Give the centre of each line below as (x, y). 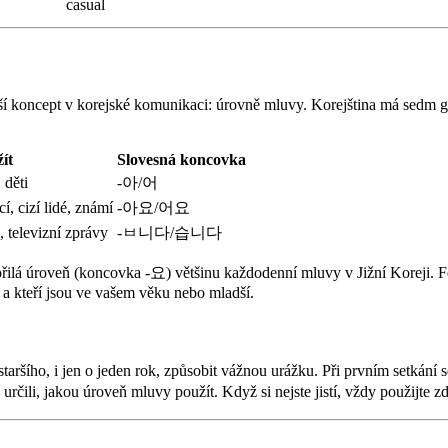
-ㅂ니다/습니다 (169, 233)
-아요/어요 (153, 208)
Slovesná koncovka (181, 160)
